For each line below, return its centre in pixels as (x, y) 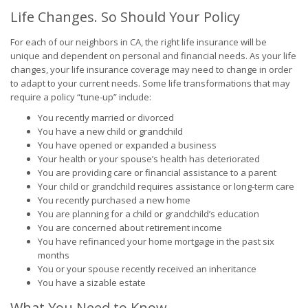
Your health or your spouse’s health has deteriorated (149, 159)
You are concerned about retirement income (130, 228)
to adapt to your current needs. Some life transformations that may (150, 83)
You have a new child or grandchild (110, 131)
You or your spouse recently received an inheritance (147, 269)
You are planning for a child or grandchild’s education (148, 214)
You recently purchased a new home (114, 200)
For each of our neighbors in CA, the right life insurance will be (139, 42)
